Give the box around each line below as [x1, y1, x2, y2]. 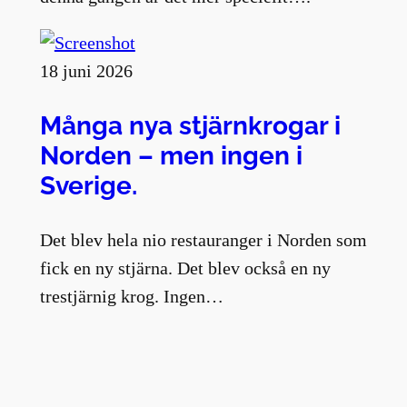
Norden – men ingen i [39, 139, 303, 171]
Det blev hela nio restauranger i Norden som [39, 230, 367, 251]
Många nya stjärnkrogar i [39, 109, 341, 141]
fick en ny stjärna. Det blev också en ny [39, 258, 331, 279]
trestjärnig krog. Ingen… [39, 286, 223, 307]
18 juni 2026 [39, 60, 133, 81]
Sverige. [39, 169, 137, 201]
